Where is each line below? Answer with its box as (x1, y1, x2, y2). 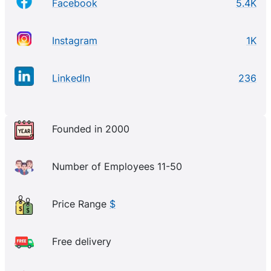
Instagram (52, 34, 97, 47)
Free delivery (52, 235, 111, 248)
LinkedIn (52, 72, 90, 84)
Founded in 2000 (52, 123, 129, 135)
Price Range (52, 198, 109, 211)
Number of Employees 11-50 (52, 160, 182, 173)
